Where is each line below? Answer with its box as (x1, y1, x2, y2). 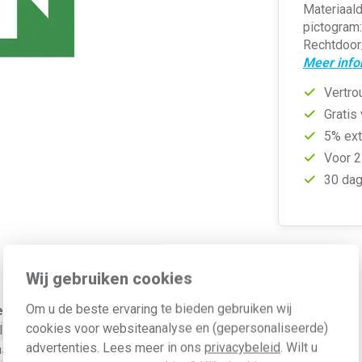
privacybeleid (204, 339, 280, 355)
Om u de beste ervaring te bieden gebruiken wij (26, 301, 292, 316)
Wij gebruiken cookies (26, 268, 192, 288)
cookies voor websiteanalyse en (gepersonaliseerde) (26, 320, 328, 335)
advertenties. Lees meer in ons (26, 339, 204, 355)
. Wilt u (280, 339, 318, 355)
